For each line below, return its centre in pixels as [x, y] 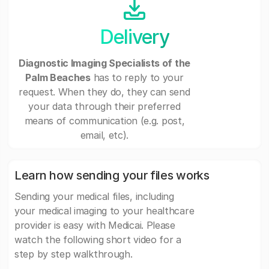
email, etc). [104, 135]
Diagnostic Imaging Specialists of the [104, 63]
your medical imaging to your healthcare [104, 211]
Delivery [134, 37]
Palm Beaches [58, 78]
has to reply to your [137, 78]
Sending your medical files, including [94, 197]
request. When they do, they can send [104, 92]
